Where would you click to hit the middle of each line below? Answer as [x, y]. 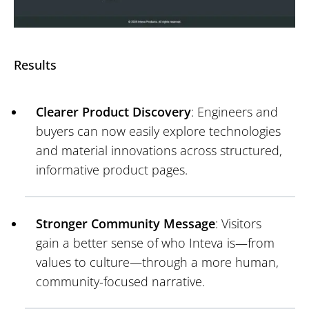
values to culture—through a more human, [157, 262]
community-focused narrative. [120, 282]
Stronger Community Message [126, 224]
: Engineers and [235, 112]
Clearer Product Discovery [113, 112]
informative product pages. [112, 170]
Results [35, 65]
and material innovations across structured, [159, 151]
